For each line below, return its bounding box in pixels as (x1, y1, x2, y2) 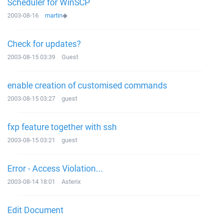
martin (45, 11, 63, 20)
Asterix (62, 177, 81, 186)
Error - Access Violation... (7, 162, 103, 174)
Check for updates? (7, 38, 81, 49)
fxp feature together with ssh (7, 121, 117, 132)
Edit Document (7, 204, 64, 216)
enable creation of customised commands (7, 79, 167, 91)
